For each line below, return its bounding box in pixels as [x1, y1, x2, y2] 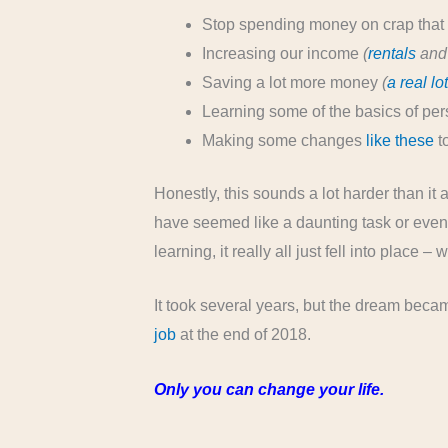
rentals [368, 44, 417, 62]
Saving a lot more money [202, 73, 383, 91]
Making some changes [202, 131, 367, 149]
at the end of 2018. [176, 326, 312, 344]
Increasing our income [202, 44, 364, 62]
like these [366, 131, 435, 149]
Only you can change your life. [154, 380, 385, 398]
